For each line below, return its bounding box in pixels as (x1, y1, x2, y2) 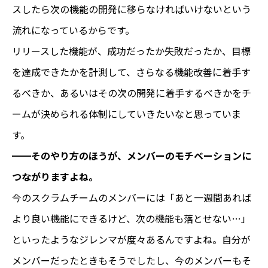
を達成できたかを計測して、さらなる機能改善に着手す (12, 64, 251, 79)
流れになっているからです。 (12, 22, 135, 37)
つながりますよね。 (12, 169, 98, 184)
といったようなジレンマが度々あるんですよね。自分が (12, 232, 251, 246)
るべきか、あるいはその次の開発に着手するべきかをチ (12, 85, 251, 100)
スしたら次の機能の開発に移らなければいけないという (12, 1, 251, 16)
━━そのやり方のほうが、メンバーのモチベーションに (12, 148, 251, 163)
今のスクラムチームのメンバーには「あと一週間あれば (12, 190, 251, 205)
